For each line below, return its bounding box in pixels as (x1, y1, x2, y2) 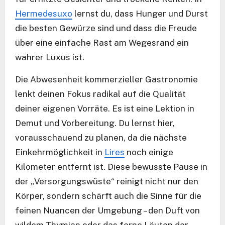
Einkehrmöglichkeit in (15, 147, 104, 157)
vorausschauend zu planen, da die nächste (15, 132, 187, 143)
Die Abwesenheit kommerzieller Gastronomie (15, 74, 198, 84)
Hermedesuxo (15, 8, 72, 19)
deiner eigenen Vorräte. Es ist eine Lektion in (15, 103, 194, 114)
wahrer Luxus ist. (15, 52, 84, 62)
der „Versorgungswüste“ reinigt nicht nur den (15, 176, 198, 186)
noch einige (125, 147, 173, 157)
